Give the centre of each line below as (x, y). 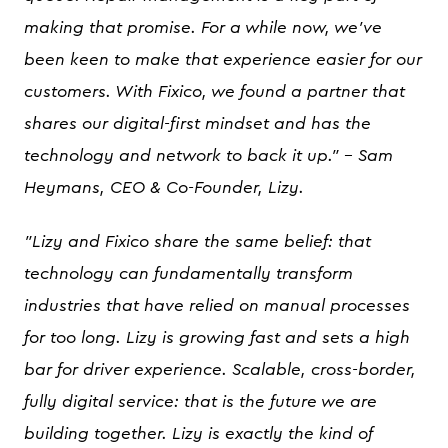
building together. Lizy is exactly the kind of (198, 433)
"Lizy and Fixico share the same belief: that (197, 241)
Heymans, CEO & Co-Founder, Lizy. (164, 187)
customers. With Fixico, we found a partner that (214, 91)
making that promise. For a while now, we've (203, 27)
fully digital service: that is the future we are (200, 401)
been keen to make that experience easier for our (223, 59)
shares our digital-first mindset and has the (197, 123)
